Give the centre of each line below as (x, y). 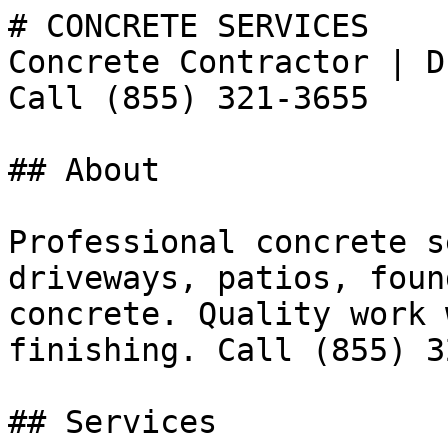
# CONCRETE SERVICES (188, 26)
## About (84, 170)
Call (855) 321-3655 (188, 98)
